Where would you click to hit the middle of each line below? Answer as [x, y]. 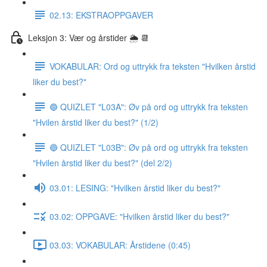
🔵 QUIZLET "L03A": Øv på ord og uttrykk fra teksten [149, 106]
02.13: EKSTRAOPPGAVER [101, 15]
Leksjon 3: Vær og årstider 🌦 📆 [89, 37]
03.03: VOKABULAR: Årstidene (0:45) [120, 245]
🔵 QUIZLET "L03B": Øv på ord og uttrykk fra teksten [149, 147]
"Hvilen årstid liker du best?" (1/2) [96, 122]
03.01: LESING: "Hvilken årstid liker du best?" [135, 187]
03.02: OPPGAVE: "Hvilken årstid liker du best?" [139, 216]
